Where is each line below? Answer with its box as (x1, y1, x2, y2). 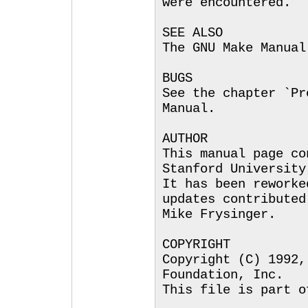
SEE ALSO (162, 25, 223, 41)
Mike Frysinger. (162, 207, 276, 222)
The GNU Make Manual (162, 41, 306, 56)
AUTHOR (162, 131, 208, 146)
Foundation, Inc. (162, 267, 283, 283)
